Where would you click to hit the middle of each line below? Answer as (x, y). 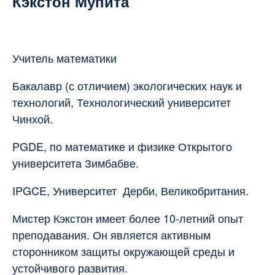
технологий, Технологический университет (122, 102)
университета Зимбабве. (76, 162)
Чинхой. (33, 118)
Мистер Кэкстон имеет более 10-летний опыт (128, 218)
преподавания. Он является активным (111, 234)
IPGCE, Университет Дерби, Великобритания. (130, 190)
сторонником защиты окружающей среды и (123, 251)
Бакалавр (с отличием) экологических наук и (127, 85)
